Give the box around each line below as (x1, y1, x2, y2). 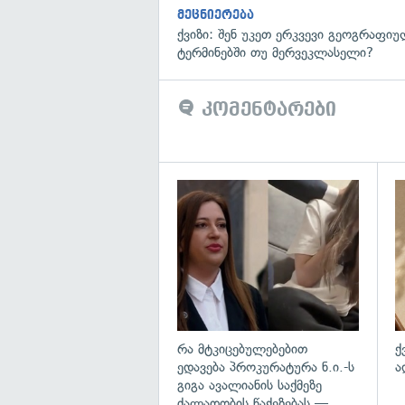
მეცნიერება (177, 8, 254, 23)
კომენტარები (195, 99, 336, 121)
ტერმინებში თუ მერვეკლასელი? (177, 44, 373, 61)
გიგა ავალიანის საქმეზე (177, 376, 322, 393)
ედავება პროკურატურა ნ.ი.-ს (177, 358, 354, 375)
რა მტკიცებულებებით (177, 340, 307, 357)
